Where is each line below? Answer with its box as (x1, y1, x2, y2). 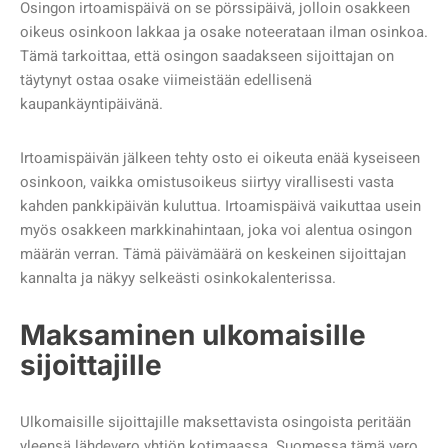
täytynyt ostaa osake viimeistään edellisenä (20, 69, 312, 92)
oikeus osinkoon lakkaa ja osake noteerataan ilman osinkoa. (20, 21, 428, 44)
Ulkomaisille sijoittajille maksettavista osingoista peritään (20, 411, 411, 434)
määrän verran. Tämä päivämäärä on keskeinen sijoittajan (20, 243, 406, 266)
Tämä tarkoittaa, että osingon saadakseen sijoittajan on (20, 45, 394, 68)
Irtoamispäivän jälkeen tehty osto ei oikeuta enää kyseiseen (20, 147, 420, 170)
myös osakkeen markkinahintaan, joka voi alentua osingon (20, 219, 412, 242)
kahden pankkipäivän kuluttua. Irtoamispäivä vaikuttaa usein (20, 195, 421, 218)
